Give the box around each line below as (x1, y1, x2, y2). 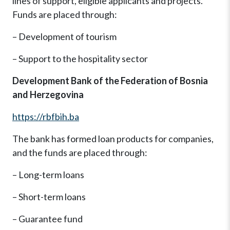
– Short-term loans (12, 191, 86, 203)
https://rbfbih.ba (12, 111, 79, 123)
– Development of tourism (12, 31, 117, 43)
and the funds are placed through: (12, 147, 147, 159)
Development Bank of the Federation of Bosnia (12, 75, 208, 87)
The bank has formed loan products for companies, (12, 133, 214, 145)
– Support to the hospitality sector (12, 53, 148, 65)
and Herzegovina (12, 89, 84, 101)
